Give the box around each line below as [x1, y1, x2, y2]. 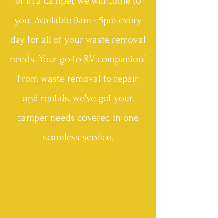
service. [82, 131, 113, 143]
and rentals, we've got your [23, 92, 133, 104]
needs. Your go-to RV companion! [10, 54, 146, 65]
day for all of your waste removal [10, 34, 145, 45]
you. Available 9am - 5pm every [14, 15, 142, 26]
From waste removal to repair [18, 73, 138, 84]
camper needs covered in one [17, 112, 139, 123]
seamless [42, 131, 82, 143]
